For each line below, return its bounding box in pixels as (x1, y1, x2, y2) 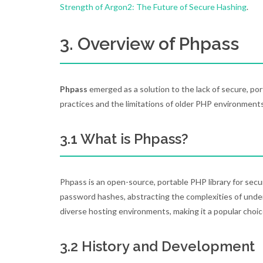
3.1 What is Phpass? (60, 130, 188, 147)
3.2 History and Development (60, 238, 255, 255)
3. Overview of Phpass (60, 33, 239, 54)
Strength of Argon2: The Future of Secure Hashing (60, 2, 247, 12)
